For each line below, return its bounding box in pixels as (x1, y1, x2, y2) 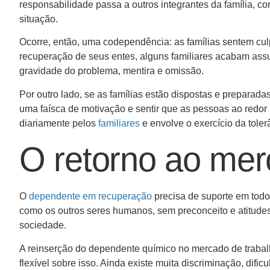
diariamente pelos (19, 118, 98, 128)
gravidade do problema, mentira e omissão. (19, 66, 204, 77)
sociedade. (19, 220, 66, 231)
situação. (19, 13, 58, 24)
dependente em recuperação (29, 191, 152, 202)
